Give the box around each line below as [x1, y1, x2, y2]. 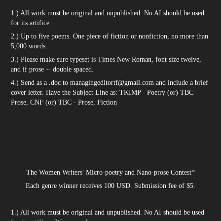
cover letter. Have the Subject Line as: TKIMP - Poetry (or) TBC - [11, 89, 198, 96]
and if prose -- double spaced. [11, 66, 94, 73]
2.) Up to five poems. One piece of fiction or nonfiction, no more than [11, 33, 209, 40]
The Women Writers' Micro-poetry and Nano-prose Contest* [26, 169, 195, 176]
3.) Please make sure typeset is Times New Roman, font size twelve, [11, 56, 202, 63]
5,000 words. [11, 42, 48, 50]
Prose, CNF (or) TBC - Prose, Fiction [11, 99, 117, 106]
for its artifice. [11, 19, 56, 27]
